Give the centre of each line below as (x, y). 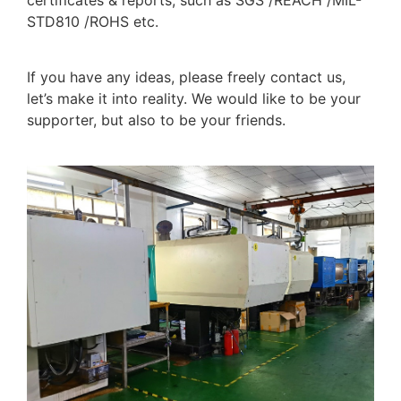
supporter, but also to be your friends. (156, 120)
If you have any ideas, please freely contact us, (186, 77)
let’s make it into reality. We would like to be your (194, 99)
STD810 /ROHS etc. (93, 21)
